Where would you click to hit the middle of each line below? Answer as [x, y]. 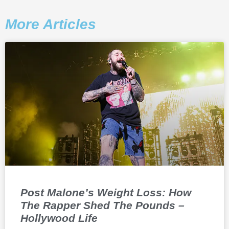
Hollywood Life [59, 218]
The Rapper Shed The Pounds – [102, 205]
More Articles [51, 24]
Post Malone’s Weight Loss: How [106, 193]
